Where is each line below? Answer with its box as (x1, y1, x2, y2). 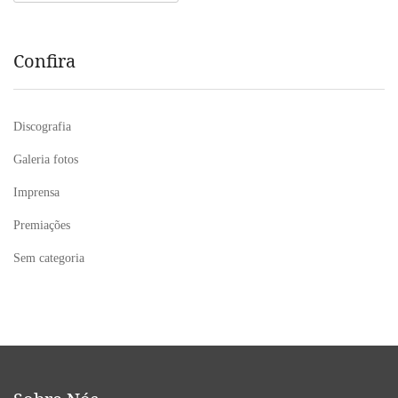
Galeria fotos (13, 153, 78, 167)
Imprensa (13, 186, 60, 200)
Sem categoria (13, 251, 84, 266)
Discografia (13, 120, 71, 134)
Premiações (13, 219, 70, 233)
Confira (13, 49, 76, 74)
